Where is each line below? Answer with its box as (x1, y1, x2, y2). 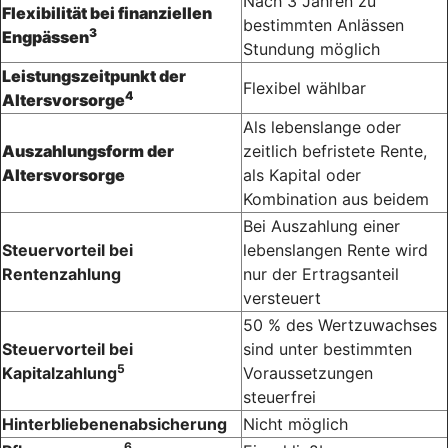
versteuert (243, 288, 321, 309)
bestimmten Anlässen (243, 15, 404, 36)
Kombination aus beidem (243, 189, 429, 210)
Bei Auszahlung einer (243, 216, 400, 237)
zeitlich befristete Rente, (243, 141, 427, 162)
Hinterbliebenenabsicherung (2, 414, 227, 435)
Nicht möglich (243, 414, 348, 435)
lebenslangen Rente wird (243, 240, 428, 261)
